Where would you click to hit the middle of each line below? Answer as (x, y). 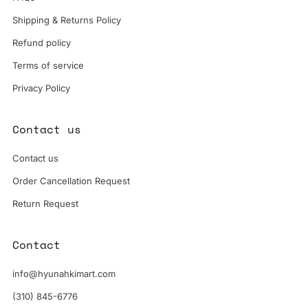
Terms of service (48, 65)
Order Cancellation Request (71, 180)
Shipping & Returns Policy (67, 20)
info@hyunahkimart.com (64, 273)
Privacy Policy (41, 88)
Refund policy (42, 42)
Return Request (45, 203)
